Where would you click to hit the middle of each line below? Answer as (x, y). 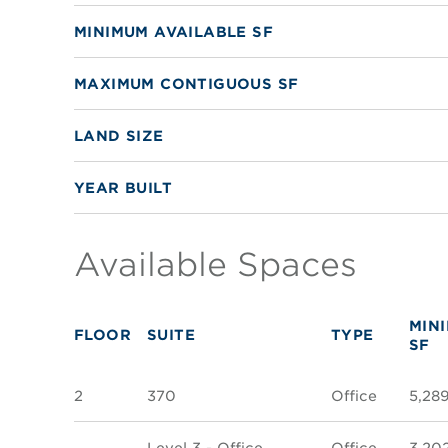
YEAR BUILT (122, 188)
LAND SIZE (118, 136)
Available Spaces (215, 265)
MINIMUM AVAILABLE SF (173, 32)
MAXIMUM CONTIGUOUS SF (186, 84)
